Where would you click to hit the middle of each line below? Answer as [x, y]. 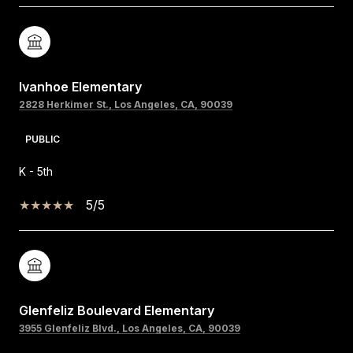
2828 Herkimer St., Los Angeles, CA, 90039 [126, 104]
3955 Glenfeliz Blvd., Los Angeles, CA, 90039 [130, 328]
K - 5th [36, 171]
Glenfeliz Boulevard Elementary [117, 310]
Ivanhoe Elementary [80, 86]
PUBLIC [43, 139]
